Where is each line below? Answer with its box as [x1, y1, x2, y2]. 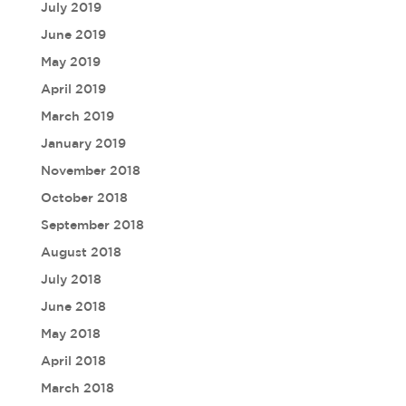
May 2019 [40, 54, 101, 69]
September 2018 [40, 217, 144, 232]
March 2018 [40, 381, 114, 395]
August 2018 [40, 245, 121, 259]
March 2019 [40, 109, 114, 123]
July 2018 [40, 272, 101, 286]
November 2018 [40, 163, 140, 178]
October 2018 [40, 190, 128, 205]
